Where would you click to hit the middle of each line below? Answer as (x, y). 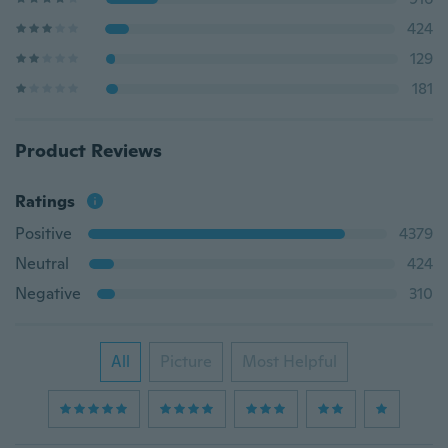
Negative (48, 293)
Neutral (42, 263)
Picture (186, 361)
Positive (43, 233)
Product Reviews (88, 150)
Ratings (45, 201)
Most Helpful (289, 361)
